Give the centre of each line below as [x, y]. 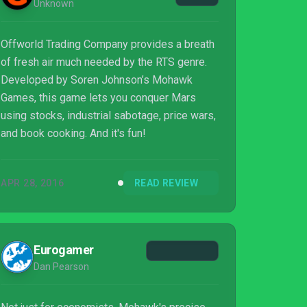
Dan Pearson [61, 267]
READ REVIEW [166, 183]
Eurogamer [64, 250]
